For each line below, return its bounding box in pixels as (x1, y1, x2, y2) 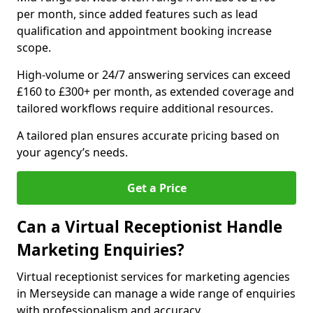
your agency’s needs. (17, 145, 128, 160)
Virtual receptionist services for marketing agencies (17, 269, 290, 284)
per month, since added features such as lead (17, 6, 258, 22)
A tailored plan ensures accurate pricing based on (17, 128, 279, 143)
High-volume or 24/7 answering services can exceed (17, 67, 291, 82)
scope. (17, 40, 51, 55)
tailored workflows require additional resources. (17, 101, 273, 116)
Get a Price (126, 180, 187, 196)
